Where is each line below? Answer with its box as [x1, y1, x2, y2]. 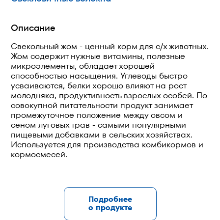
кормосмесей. [11, 149, 68, 160]
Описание [18, 23, 55, 34]
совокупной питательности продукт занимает [11, 100, 193, 110]
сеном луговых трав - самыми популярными [11, 120, 187, 130]
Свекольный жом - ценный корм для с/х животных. [11, 41, 18, 52]
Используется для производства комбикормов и [11, 139, 204, 150]
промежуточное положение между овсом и [11, 110, 183, 120]
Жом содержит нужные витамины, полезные [11, 51, 186, 61]
